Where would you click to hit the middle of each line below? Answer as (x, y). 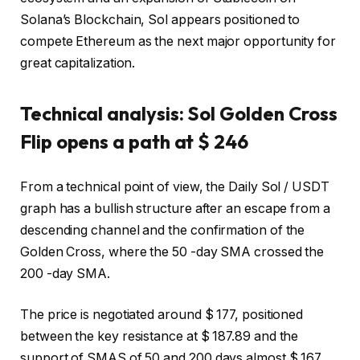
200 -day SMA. (65, 273)
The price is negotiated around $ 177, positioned (162, 315)
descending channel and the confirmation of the (163, 230)
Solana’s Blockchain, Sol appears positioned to (160, 20)
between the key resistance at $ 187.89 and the (160, 337)
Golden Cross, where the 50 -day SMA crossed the (172, 252)
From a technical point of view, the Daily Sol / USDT (175, 186)
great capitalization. (78, 63)
